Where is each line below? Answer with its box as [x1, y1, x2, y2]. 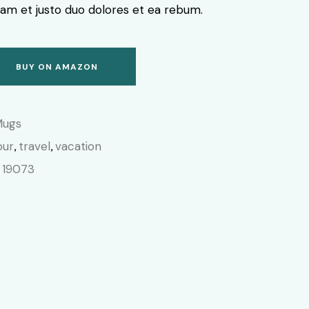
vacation [55, 139, 102, 154]
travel [19, 139, 51, 154]
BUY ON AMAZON [16, 61, 99, 72]
